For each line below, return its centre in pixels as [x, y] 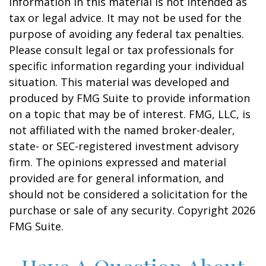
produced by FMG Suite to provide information [129, 98]
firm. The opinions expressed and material [118, 162]
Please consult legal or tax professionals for [121, 50]
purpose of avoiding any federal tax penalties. [126, 34]
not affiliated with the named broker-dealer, [122, 130]
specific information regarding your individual [126, 66]
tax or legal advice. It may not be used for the [125, 18]
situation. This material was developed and [119, 82]
